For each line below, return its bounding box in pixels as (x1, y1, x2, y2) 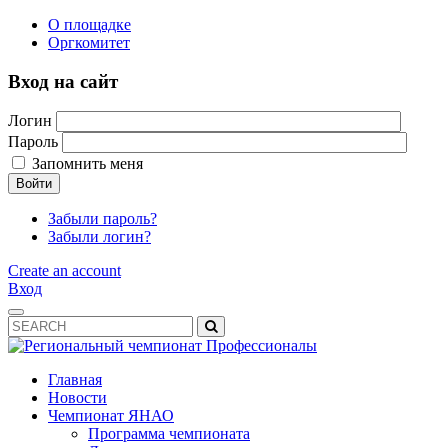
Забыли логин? (48, 228, 151, 246)
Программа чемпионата (88, 425, 250, 443)
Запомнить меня (32, 155, 143, 173)
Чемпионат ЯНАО (48, 407, 174, 425)
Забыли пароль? (48, 210, 157, 228)
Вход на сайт (8, 70, 118, 92)
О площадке (48, 16, 131, 33)
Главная (48, 371, 102, 389)
